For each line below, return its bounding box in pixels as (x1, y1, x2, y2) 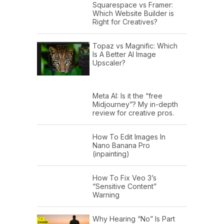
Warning (92, 190, 119, 199)
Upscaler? (92, 58, 125, 67)
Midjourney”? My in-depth (92, 100, 178, 109)
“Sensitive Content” (92, 182, 156, 191)
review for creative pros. (92, 108, 174, 117)
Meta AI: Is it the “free (92, 91, 162, 100)
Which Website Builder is (92, 8, 174, 17)
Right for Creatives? (92, 17, 157, 26)
